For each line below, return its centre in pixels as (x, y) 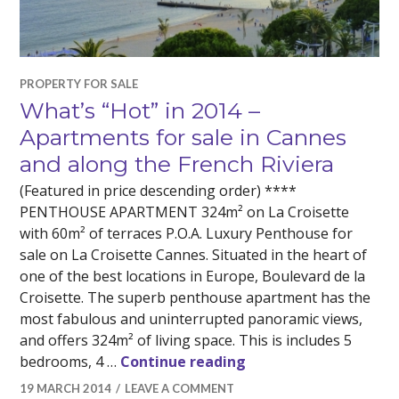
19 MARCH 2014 (66, 388)
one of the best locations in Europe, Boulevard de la (193, 276)
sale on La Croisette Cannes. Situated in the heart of (194, 255)
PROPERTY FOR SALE (79, 84)
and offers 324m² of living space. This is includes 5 (186, 340)
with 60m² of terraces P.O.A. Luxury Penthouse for (187, 233)
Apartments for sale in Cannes (183, 137)
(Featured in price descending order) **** (159, 191)
